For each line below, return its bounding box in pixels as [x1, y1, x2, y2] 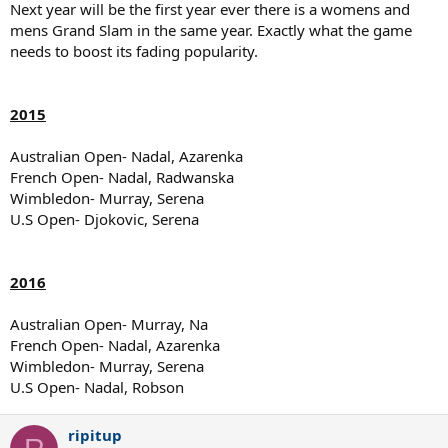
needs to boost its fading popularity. [10, 41, 258, 61]
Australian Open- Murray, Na [10, 314, 208, 334]
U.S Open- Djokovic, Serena [10, 209, 199, 229]
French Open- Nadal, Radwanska [10, 167, 234, 187]
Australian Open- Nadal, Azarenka [10, 146, 243, 166]
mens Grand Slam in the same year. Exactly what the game [10, 20, 412, 40]
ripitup [68, 425, 122, 445]
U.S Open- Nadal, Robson [10, 377, 184, 397]
